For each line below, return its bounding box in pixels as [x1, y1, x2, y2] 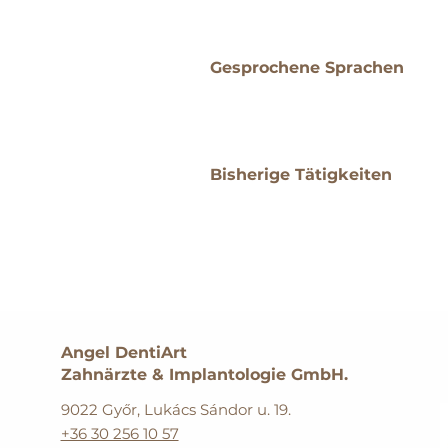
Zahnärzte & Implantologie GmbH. [60, 365, 348, 384]
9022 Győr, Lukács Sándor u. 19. [60, 400, 291, 419]
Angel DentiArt [60, 343, 187, 362]
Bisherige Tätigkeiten [210, 165, 392, 184]
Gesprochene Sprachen [210, 58, 404, 77]
